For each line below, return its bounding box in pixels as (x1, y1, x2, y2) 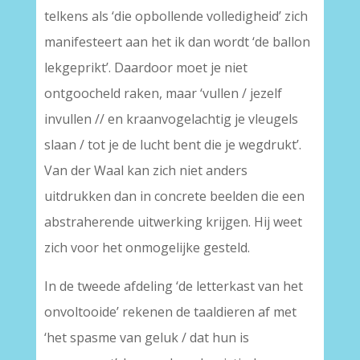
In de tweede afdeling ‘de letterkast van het (43, 277, 303, 295)
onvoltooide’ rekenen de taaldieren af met (43, 303, 297, 321)
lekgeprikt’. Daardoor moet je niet (43, 59, 247, 76)
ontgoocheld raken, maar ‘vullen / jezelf (43, 84, 282, 102)
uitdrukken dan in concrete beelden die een (43, 187, 305, 205)
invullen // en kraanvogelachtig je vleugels (43, 110, 298, 128)
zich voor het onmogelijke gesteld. (43, 239, 250, 256)
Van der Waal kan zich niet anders (43, 162, 247, 179)
